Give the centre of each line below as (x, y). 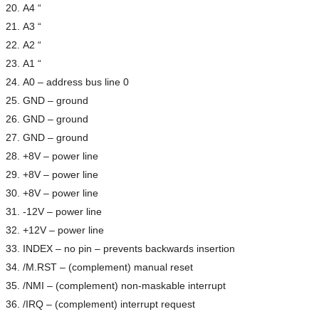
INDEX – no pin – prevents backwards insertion (129, 248)
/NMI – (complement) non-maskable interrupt (125, 285)
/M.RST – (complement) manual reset (108, 267)
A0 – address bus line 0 (76, 82)
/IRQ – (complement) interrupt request (109, 304)
